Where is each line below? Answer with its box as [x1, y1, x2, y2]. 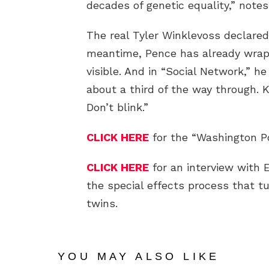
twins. [86, 197, 118, 210]
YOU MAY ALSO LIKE [58, 250, 220, 263]
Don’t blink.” [86, 101, 148, 114]
